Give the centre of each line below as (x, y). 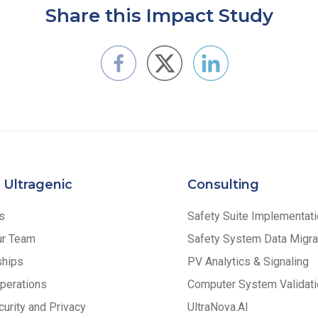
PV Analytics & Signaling (248, 261)
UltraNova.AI (218, 307)
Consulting (223, 184)
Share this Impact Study (159, 16)
